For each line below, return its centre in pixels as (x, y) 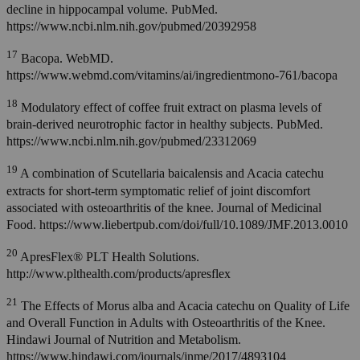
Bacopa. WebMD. (65, 59)
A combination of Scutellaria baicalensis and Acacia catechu (171, 174)
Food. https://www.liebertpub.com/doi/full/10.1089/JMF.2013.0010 (177, 224)
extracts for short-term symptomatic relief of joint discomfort (158, 190)
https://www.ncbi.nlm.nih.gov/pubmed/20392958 (131, 26)
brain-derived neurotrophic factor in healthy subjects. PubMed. (165, 125)
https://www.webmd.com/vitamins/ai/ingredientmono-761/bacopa (172, 76)
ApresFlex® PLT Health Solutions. (108, 257)
